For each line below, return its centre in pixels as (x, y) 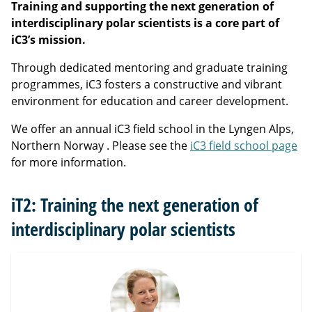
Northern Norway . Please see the (101, 146)
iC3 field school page (244, 146)
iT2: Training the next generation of (135, 205)
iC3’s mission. (48, 40)
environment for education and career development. (150, 101)
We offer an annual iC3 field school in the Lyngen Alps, (153, 129)
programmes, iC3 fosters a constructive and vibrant (147, 84)
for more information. (69, 162)
